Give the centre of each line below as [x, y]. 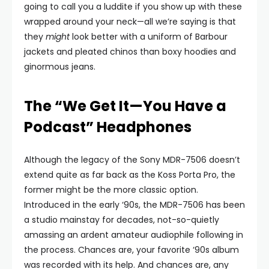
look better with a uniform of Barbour [149, 37]
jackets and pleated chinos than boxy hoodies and [130, 52]
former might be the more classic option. [111, 190]
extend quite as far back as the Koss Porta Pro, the [130, 175]
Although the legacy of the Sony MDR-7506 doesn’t [132, 160]
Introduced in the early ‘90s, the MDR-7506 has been [134, 205]
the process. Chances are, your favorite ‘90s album [131, 250]
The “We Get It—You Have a [125, 106]
